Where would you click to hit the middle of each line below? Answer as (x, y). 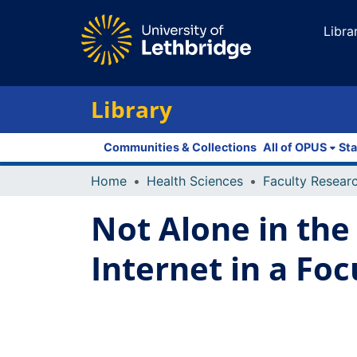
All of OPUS (295, 147)
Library (131, 109)
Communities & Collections (180, 147)
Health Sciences (195, 181)
